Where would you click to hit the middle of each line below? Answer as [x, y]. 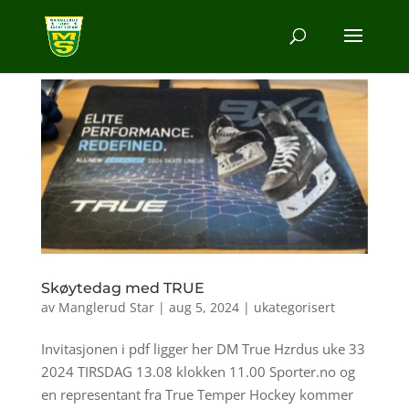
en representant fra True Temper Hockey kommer [197, 394]
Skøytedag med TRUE [122, 288]
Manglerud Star [106, 307]
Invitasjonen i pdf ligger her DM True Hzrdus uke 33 [203, 348]
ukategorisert [294, 307]
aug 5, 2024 [204, 307]
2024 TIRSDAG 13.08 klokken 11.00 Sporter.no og [198, 371]
